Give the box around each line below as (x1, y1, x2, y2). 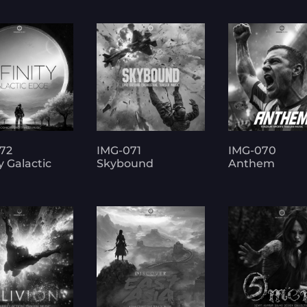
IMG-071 (97, 144, 142, 158)
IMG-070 (228, 144, 276, 158)
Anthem (228, 157, 275, 171)
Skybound (97, 157, 154, 171)
